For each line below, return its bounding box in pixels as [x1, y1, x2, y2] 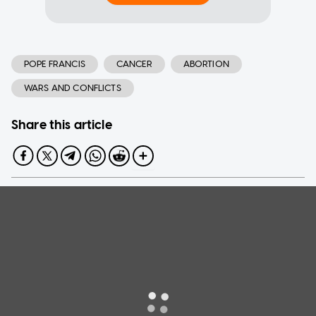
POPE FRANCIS [24, 59, 85, 70]
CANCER [116, 59, 152, 70]
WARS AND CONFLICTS [24, 83, 121, 94]
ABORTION [183, 59, 229, 70]
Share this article [11, 117, 112, 133]
